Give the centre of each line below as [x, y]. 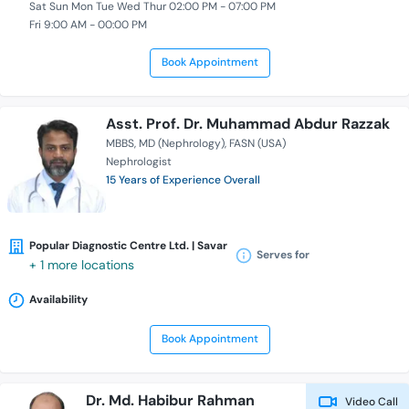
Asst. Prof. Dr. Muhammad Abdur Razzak [248, 124]
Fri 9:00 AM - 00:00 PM [88, 25]
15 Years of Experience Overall [183, 180]
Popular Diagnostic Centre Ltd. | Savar [128, 246]
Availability [58, 300]
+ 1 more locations [82, 265]
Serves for [283, 254]
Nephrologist [139, 162]
